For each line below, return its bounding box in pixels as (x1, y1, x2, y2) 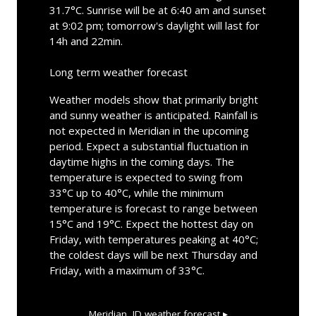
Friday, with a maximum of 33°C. (49, 262, 205, 277)
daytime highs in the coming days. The (49, 154, 234, 169)
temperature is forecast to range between (49, 200, 257, 215)
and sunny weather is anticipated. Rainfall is (49, 107, 258, 122)
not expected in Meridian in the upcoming (49, 123, 249, 138)
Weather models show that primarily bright (49, 92, 258, 107)
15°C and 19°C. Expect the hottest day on (49, 216, 253, 231)
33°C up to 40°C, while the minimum (49, 185, 224, 200)
